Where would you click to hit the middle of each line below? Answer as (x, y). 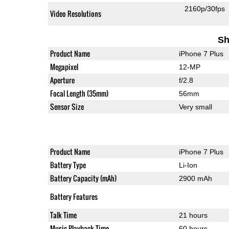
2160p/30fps (205, 9)
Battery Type (68, 165)
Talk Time (63, 215)
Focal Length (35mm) (79, 94)
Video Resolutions (75, 14)
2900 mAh (195, 179)
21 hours (193, 215)
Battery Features (74, 197)
